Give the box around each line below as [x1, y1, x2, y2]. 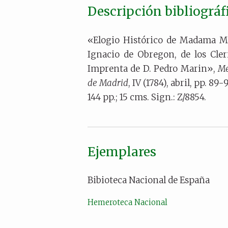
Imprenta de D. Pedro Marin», [88, 63, 218, 74]
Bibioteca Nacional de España [88, 175, 210, 186]
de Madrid [88, 77, 128, 89]
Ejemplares [88, 144, 156, 160]
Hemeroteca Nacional [88, 197, 169, 208]
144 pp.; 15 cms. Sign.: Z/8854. [88, 91, 206, 103]
